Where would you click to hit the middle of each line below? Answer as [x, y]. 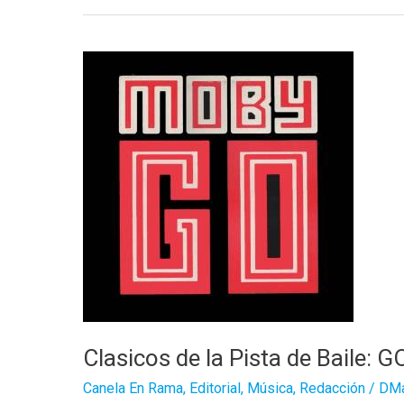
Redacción [332, 389]
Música [270, 389]
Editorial [215, 389]
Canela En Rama [133, 389]
